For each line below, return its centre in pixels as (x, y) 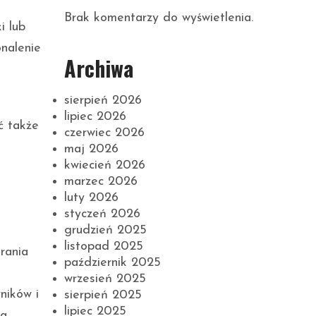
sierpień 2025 (103, 295)
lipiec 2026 (95, 117)
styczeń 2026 (102, 214)
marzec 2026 (101, 182)
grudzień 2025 (105, 230)
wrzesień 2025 (105, 279)
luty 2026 (91, 198)
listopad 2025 (104, 247)
